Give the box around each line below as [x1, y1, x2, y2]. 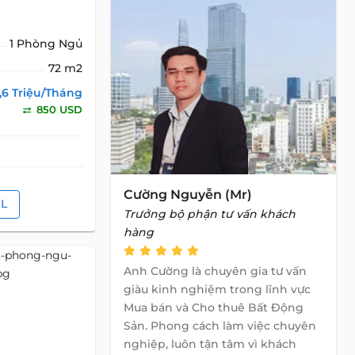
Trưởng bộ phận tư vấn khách [124, 207, 296, 221]
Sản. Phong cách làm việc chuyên [124, 319, 316, 333]
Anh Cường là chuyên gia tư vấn [124, 264, 307, 278]
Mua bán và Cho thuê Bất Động [124, 300, 303, 315]
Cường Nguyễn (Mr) [124, 187, 252, 202]
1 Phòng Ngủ [10, 36, 83, 51]
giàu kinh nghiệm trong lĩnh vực [124, 282, 311, 296]
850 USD [33, 102, 83, 116]
